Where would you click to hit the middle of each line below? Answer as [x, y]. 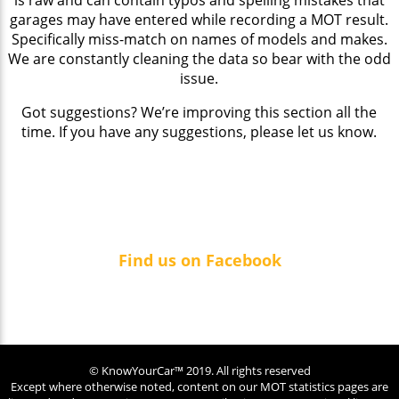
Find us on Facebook [199, 260]
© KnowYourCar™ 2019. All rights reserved [199, 371]
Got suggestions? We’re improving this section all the [199, 112]
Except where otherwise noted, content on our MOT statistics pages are [199, 387]
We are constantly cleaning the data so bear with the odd [199, 58]
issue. [199, 78]
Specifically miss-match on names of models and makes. [199, 39]
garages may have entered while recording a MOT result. [199, 19]
